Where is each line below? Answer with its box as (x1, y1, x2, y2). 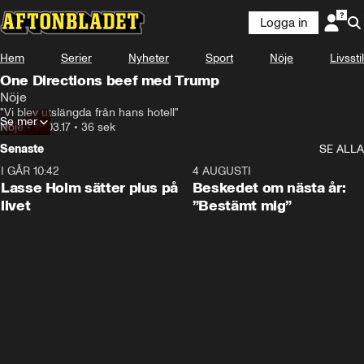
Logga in (260, 15, 307, 30)
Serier (61, 51, 92, 65)
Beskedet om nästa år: (192, 179, 346, 197)
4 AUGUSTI (192, 164, 251, 178)
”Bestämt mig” (192, 197, 292, 214)
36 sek (81, 120, 115, 134)
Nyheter (128, 51, 169, 65)
